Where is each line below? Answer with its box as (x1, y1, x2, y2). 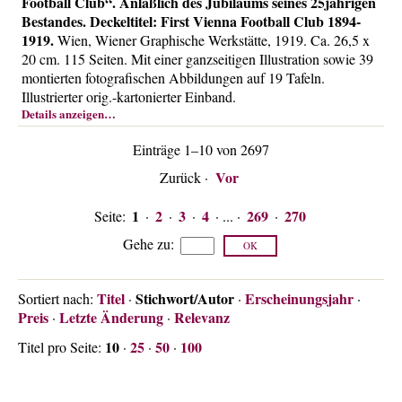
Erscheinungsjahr (245, 288, 354, 309)
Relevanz (174, 307, 230, 328)
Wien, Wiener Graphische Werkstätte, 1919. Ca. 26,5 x (54, 31, 370, 49)
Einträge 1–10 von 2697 (133, 140, 269, 159)
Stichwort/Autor (135, 288, 234, 309)
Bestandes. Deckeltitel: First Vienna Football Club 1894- (22, 11, 361, 31)
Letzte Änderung (59, 307, 163, 328)
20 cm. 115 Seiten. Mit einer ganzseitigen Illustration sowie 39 (22, 49, 373, 68)
